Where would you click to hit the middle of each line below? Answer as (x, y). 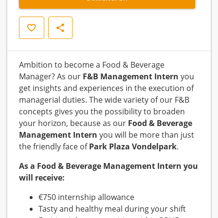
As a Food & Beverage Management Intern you (109, 166)
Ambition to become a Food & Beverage (92, 65)
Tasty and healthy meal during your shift (112, 209)
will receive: (42, 178)
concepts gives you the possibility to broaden (102, 112)
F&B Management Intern (131, 77)
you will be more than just (146, 135)
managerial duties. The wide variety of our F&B (104, 100)
